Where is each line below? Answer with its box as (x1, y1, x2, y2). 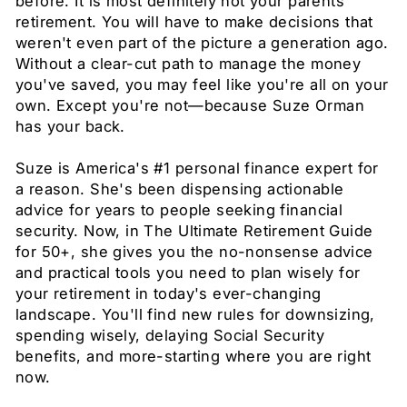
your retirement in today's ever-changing (15, 284, 322, 303)
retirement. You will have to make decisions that (15, 13, 373, 32)
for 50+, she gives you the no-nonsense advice (15, 243, 373, 262)
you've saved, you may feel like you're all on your (15, 75, 389, 94)
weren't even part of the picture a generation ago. (15, 34, 389, 53)
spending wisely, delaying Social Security (15, 326, 324, 345)
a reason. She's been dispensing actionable (15, 180, 344, 199)
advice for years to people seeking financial (15, 201, 343, 220)
